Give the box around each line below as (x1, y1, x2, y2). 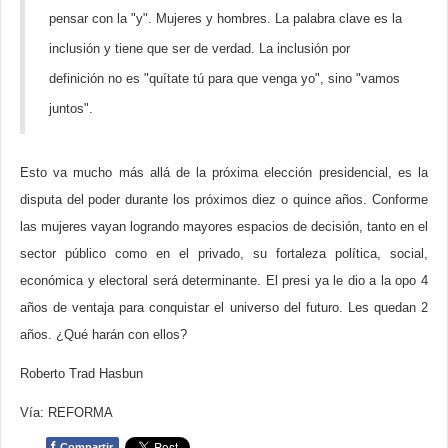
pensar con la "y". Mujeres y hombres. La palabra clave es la (49, 11, 402, 26)
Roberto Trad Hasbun (20, 366, 143, 381)
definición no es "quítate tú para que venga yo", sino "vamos (49, 71, 400, 86)
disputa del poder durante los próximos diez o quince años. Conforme (20, 192, 428, 207)
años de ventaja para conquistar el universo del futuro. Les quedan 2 (20, 300, 428, 315)
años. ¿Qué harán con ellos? (20, 327, 187, 342)
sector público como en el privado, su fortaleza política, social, (20, 246, 428, 261)
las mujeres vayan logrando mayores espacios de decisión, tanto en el (20, 219, 428, 234)
